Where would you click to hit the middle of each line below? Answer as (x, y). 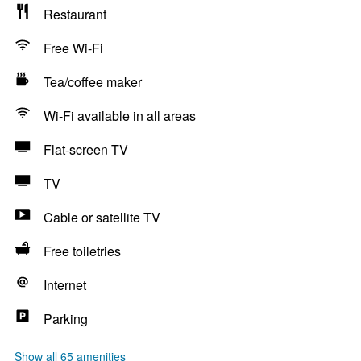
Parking (66, 319)
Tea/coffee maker (93, 82)
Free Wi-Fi (73, 48)
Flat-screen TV (86, 149)
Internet (65, 285)
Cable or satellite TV (102, 217)
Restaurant (75, 14)
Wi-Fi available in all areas (120, 116)
